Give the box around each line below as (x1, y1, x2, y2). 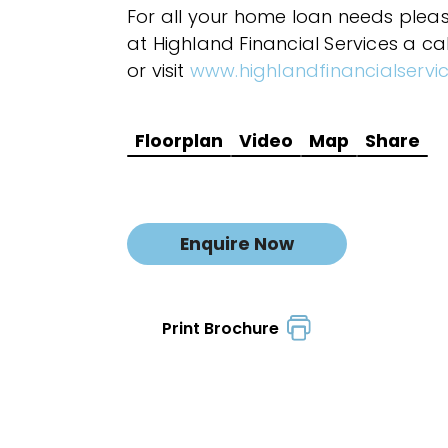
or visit (127, 57, 190, 83)
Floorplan (135, 128, 223, 153)
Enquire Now (180, 231, 294, 256)
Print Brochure (162, 316, 287, 340)
